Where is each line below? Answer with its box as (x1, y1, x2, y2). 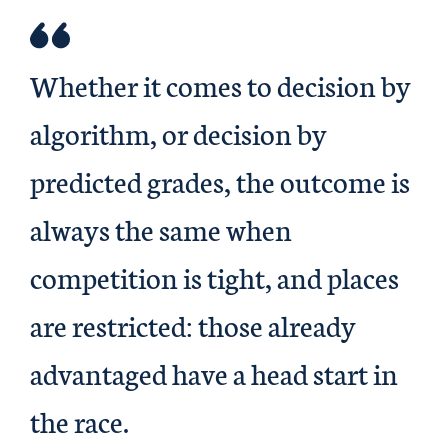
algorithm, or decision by (30, 112, 327, 153)
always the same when (30, 208, 292, 249)
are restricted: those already (30, 304, 356, 345)
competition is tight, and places (30, 256, 399, 297)
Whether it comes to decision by (30, 64, 411, 105)
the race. (30, 400, 129, 441)
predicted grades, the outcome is (30, 160, 410, 201)
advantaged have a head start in (30, 352, 398, 393)
